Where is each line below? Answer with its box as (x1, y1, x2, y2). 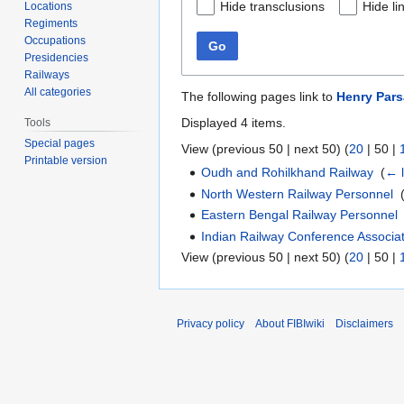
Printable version (24, 154, 108, 168)
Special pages (24, 137, 96, 151)
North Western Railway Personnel (201, 186, 394, 201)
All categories (24, 85, 92, 98)
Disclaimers (335, 317, 393, 330)
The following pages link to (181, 89, 336, 105)
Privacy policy (177, 317, 244, 330)
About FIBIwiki (255, 317, 325, 330)
